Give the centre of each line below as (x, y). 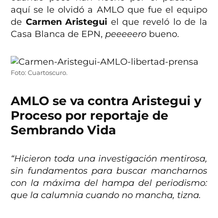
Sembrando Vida (64, 130)
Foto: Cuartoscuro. (39, 73)
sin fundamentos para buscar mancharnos (109, 171)
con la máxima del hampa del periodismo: (109, 183)
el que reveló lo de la (157, 22)
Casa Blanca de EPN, (58, 34)
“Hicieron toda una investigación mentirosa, (109, 159)
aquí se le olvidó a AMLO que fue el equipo (109, 10)
